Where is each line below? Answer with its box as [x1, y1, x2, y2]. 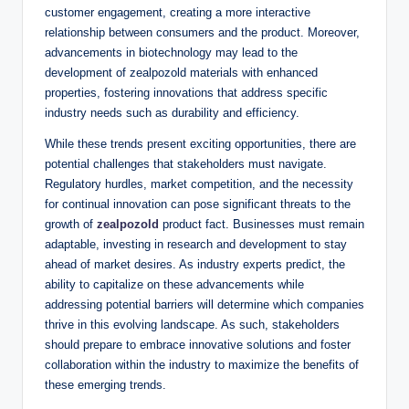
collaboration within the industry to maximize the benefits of [45, 357, 359, 372]
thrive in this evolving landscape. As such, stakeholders [45, 317, 340, 331]
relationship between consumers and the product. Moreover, [45, 25, 360, 39]
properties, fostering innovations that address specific [45, 85, 328, 100]
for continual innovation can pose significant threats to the [45, 196, 351, 211]
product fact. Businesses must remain [159, 216, 364, 231]
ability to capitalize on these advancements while [45, 277, 304, 291]
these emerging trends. [45, 377, 166, 392]
